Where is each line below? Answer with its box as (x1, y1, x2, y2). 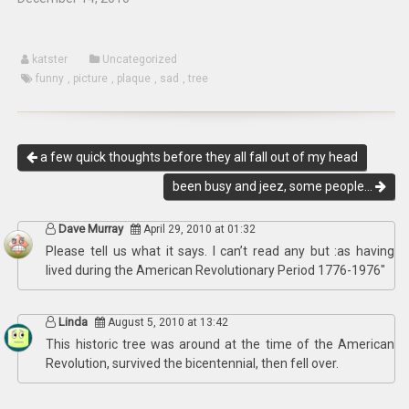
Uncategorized (102, 53, 178, 66)
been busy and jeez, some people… (172, 179, 375, 194)
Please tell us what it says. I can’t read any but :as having (46, 244, 394, 258)
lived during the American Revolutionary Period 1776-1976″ (46, 263, 386, 278)
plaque (117, 72, 152, 85)
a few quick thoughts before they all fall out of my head (37, 150, 359, 164)
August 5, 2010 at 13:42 (105, 316, 229, 329)
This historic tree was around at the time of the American (46, 337, 394, 351)
